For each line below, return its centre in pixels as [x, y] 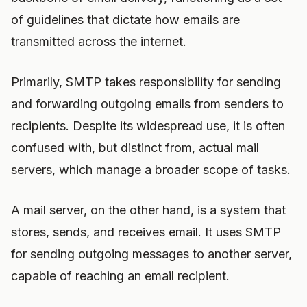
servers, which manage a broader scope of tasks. [151, 170]
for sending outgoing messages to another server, [151, 254]
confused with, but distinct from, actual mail [135, 148]
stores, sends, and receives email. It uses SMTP [146, 232]
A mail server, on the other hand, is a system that [148, 210]
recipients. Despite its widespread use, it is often [148, 126]
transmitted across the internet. [99, 41]
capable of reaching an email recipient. [120, 276]
